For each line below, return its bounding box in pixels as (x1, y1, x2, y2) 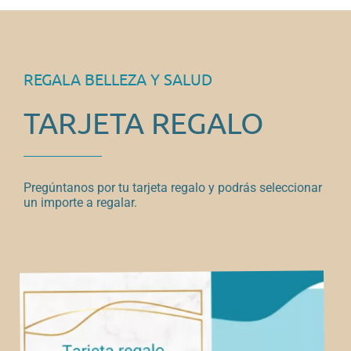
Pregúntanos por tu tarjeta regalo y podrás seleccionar (23, 179, 322, 195)
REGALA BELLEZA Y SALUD (23, 68, 212, 89)
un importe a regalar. (23, 194, 137, 210)
